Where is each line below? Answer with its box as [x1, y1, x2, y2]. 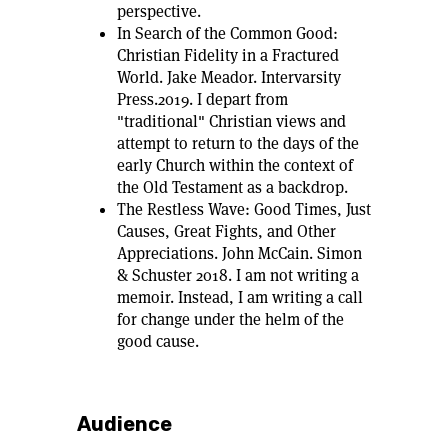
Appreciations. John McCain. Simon [117, 243, 362, 264]
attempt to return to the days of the [117, 133, 359, 154]
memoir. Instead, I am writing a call [117, 287, 363, 308]
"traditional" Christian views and [117, 111, 346, 132]
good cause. [117, 331, 199, 352]
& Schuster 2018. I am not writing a [117, 265, 359, 286]
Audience [77, 412, 172, 436]
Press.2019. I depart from [117, 89, 288, 110]
